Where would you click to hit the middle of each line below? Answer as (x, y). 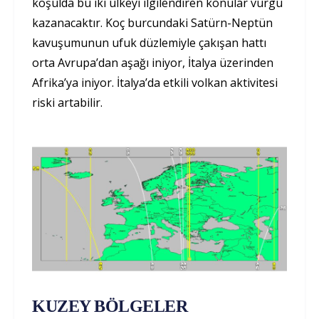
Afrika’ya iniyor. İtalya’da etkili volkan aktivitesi (155, 82)
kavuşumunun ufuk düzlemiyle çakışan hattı (149, 42)
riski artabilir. (67, 102)
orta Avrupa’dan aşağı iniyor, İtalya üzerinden (153, 62)
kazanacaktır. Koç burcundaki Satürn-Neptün (152, 22)
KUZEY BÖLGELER (110, 307)
